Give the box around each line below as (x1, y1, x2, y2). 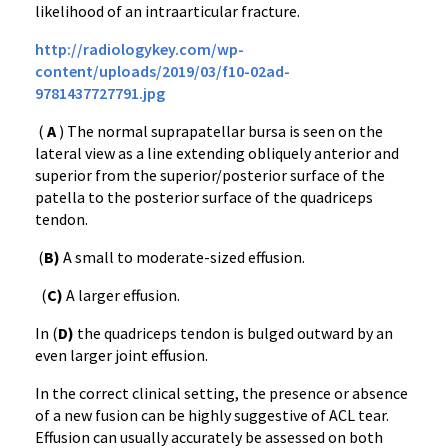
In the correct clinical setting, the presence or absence (35, 383, 408, 403)
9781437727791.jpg (35, 83, 165, 103)
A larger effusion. (63, 285, 180, 305)
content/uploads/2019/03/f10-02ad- (35, 61, 290, 81)
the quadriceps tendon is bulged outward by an (74, 323, 393, 343)
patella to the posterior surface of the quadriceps (35, 187, 373, 207)
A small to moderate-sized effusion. (60, 247, 305, 267)
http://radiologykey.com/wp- (35, 39, 244, 59)
